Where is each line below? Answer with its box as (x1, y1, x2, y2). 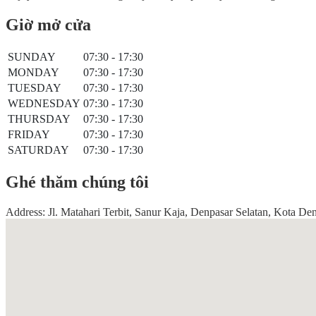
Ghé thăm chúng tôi (6, 173, 149, 192)
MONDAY (8, 66, 59, 79)
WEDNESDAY (8, 97, 80, 110)
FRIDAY (8, 128, 50, 141)
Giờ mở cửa (6, 16, 91, 35)
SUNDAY (8, 51, 56, 63)
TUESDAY (8, 82, 61, 95)
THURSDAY (8, 113, 71, 126)
